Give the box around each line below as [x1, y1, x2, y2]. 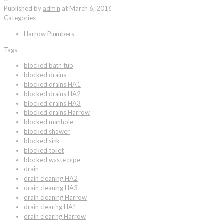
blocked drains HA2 [24, 89, 81, 98]
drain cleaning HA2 [24, 174, 78, 182]
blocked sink [24, 136, 60, 145]
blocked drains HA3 [24, 99, 81, 107]
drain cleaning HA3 [24, 183, 78, 192]
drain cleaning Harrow [24, 193, 87, 201]
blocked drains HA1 [24, 80, 81, 88]
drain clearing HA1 [24, 202, 77, 211]
